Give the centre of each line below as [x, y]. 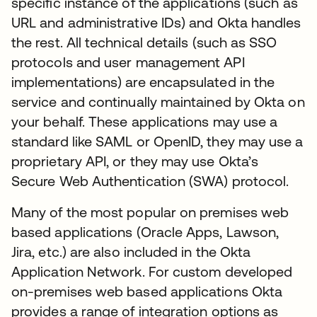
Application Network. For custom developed [152, 271]
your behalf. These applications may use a [145, 121]
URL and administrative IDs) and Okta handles [156, 22]
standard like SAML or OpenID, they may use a [157, 141]
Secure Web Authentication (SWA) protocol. [150, 180]
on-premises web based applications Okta [147, 291]
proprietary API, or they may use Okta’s [135, 161]
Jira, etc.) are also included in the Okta [131, 251]
